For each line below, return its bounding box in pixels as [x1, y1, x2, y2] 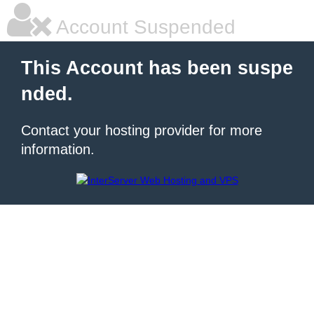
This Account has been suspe [21, 57, 293, 78]
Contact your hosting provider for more [21, 123, 262, 138]
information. [21, 142, 95, 157]
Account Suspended [52, 16, 235, 38]
